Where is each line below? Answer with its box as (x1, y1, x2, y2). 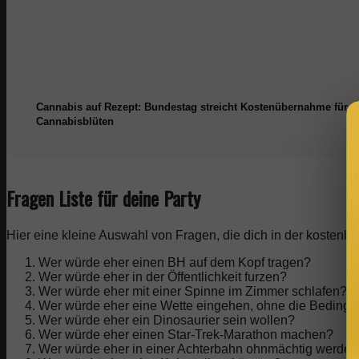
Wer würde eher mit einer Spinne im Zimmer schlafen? (38, 284, 347, 298)
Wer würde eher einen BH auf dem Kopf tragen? (38, 255, 311, 269)
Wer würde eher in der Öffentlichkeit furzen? (38, 269, 287, 284)
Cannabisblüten (35, 115, 114, 127)
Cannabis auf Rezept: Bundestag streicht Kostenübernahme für (35, 100, 348, 113)
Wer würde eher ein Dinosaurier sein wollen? (38, 313, 295, 327)
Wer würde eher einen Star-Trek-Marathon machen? (38, 327, 333, 341)
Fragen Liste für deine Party (6, 183, 200, 212)
